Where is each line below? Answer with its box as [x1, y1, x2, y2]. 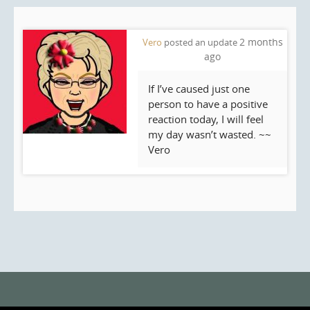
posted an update [161, 35, 239, 48]
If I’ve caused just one [148, 81, 250, 95]
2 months [239, 35, 283, 48]
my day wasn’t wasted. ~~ [148, 127, 271, 141]
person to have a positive [148, 96, 268, 111]
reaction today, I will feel [148, 111, 264, 126]
